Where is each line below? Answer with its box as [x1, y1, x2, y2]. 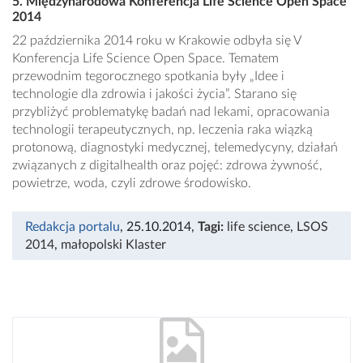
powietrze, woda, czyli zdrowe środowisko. [12, 177, 251, 190]
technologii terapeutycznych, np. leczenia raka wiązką [12, 123, 313, 137]
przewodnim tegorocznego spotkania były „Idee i [12, 70, 284, 83]
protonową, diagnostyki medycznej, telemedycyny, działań [12, 141, 338, 155]
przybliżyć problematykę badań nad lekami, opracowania [12, 105, 330, 119]
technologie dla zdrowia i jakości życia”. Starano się [12, 88, 297, 101]
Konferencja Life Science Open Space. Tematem [12, 52, 279, 66]
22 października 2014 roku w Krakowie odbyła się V [12, 34, 301, 48]
